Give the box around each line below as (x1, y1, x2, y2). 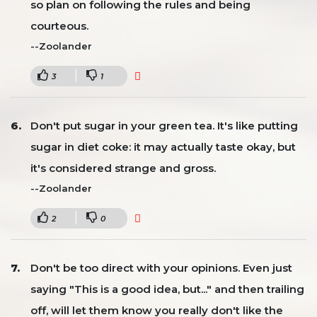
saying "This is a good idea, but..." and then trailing (30, 282, 304, 296)
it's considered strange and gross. (30, 161, 216, 175)
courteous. (30, 19, 88, 33)
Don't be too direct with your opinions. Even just (30, 261, 292, 275)
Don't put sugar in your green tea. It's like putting (30, 119, 298, 132)
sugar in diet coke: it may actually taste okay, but (30, 140, 296, 154)
